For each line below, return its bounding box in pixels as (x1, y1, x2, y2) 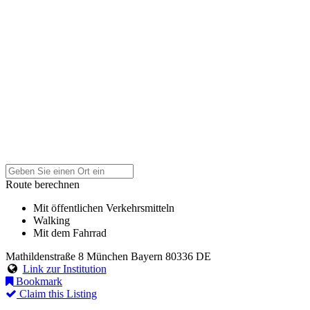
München (86, 250, 128, 262)
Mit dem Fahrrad (33, 226, 107, 239)
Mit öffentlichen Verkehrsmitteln (33, 201, 174, 214)
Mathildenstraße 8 (6, 250, 84, 262)
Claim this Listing (17, 287, 97, 300)
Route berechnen (6, 178, 80, 190)
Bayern (131, 250, 163, 262)
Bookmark (13, 275, 62, 287)
